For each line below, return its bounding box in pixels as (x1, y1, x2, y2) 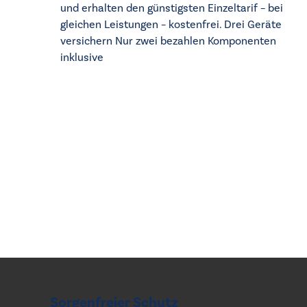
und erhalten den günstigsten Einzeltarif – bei (60, 1, 283, 15)
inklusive (60, 51, 103, 64)
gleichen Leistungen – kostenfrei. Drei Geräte (60, 18, 282, 32)
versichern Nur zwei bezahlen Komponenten (60, 34, 276, 48)
